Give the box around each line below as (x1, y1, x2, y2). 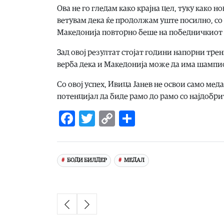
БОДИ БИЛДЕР (66, 157, 106, 163)
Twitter (95, 110, 146, 126)
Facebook (75, 110, 140, 126)
